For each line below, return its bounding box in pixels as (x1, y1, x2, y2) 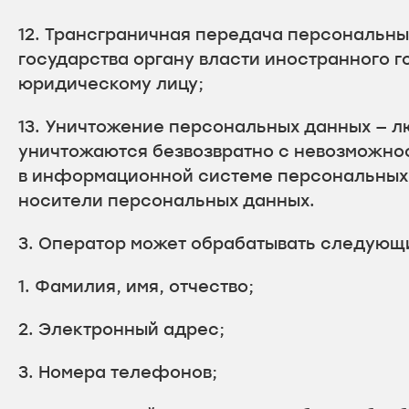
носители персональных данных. (18, 189, 315, 211)
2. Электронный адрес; (18, 318, 225, 340)
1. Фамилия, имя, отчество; (18, 275, 254, 297)
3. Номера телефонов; (18, 361, 217, 383)
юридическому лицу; (18, 72, 204, 94)
